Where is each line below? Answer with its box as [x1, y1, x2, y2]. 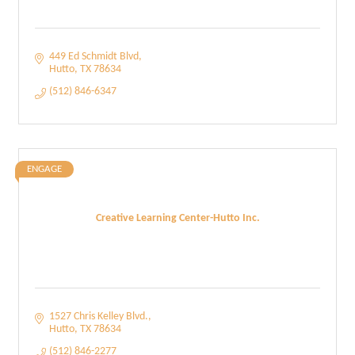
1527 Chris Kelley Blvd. [48, 311, 148, 323]
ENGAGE [27, 164, 62, 174]
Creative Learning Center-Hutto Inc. [95, 212, 260, 224]
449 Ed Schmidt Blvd [48, 51, 139, 63]
